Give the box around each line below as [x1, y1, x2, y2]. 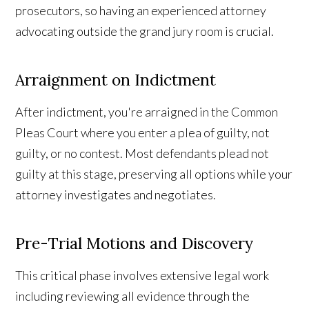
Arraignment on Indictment [15, 70, 217, 90]
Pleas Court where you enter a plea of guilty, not [15, 125, 270, 141]
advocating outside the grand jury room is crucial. [15, 23, 275, 39]
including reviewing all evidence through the [15, 288, 250, 304]
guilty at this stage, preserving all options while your [15, 166, 293, 182]
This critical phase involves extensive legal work [15, 268, 270, 283]
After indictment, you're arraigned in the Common [15, 104, 279, 120]
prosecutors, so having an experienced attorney [15, 3, 267, 19]
